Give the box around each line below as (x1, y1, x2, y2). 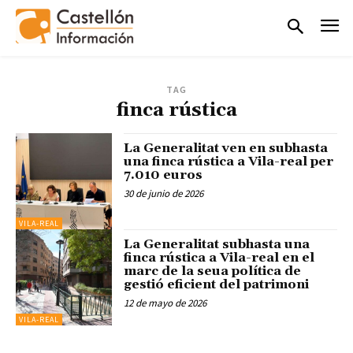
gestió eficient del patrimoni (124, 276, 310, 292)
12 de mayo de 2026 (124, 295, 207, 310)
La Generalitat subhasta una (124, 236, 310, 252)
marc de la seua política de (124, 262, 302, 279)
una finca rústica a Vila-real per (124, 153, 334, 169)
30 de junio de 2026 (124, 186, 204, 200)
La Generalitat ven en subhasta (124, 139, 329, 156)
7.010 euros (124, 166, 203, 183)
